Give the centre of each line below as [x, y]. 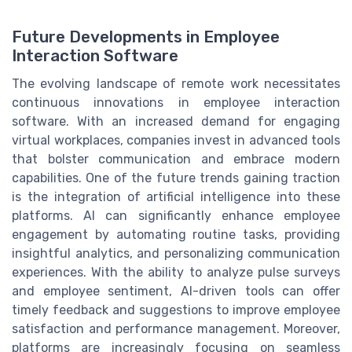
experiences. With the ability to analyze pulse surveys [176, 272]
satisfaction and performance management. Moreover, [176, 328]
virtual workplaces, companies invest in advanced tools [176, 140]
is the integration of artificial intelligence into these [176, 196]
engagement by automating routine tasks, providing [176, 234]
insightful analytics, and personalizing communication [176, 253]
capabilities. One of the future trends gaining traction [176, 178]
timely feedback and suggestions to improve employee [176, 310]
